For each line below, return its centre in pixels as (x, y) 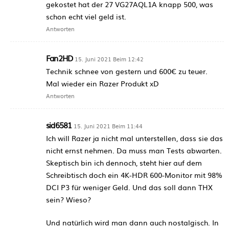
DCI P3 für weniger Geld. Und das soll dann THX (129, 187)
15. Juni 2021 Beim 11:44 (108, 126)
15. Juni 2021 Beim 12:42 (109, 59)
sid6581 (59, 125)
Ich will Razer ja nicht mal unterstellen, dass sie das (134, 138)
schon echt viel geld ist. (86, 17)
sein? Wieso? (68, 200)
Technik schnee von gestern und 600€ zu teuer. (127, 71)
